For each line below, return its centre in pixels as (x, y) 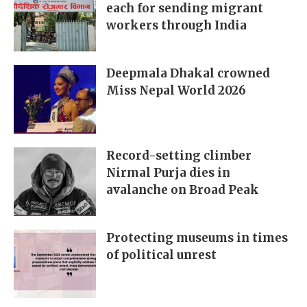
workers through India (176, 26)
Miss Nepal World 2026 (176, 91)
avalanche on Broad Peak (183, 190)
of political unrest (161, 255)
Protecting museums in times (197, 238)
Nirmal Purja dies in (168, 173)
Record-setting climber (179, 156)
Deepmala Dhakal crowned (188, 74)
